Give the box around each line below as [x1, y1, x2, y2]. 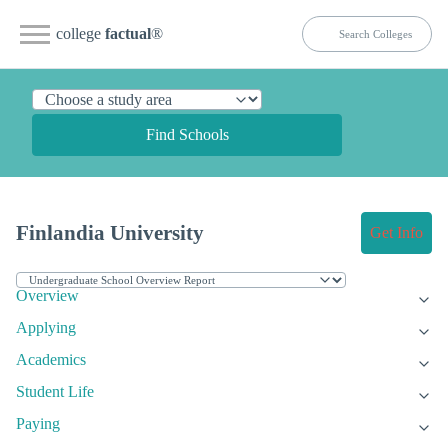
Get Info [370, 224, 423, 242]
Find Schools [145, 126, 229, 143]
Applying [16, 319, 76, 337]
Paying [16, 415, 60, 433]
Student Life [16, 383, 94, 401]
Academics [16, 351, 86, 369]
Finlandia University [16, 221, 204, 245]
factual [105, 25, 151, 42]
